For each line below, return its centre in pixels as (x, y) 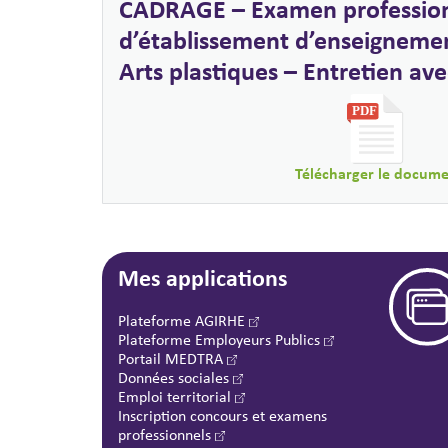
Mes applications (203, 276)
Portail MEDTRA (172, 358)
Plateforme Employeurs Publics (221, 339)
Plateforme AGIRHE (183, 320)
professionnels (166, 434)
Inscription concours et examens (222, 415)
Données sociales (175, 377)
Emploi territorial (176, 396)
